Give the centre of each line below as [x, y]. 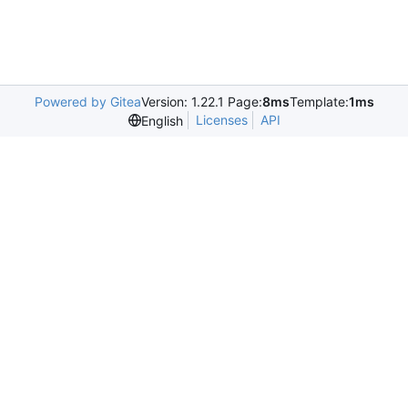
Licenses [221, 120]
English [162, 120]
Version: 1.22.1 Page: [201, 102]
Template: [319, 102]
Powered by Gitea [87, 102]
